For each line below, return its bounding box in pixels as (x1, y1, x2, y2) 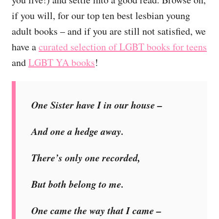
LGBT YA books (28, 55, 95, 69)
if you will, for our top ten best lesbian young (12, 8, 190, 22)
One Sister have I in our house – (31, 97, 162, 111)
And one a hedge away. (31, 124, 124, 138)
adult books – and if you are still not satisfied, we (12, 24, 206, 38)
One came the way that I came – (31, 203, 191, 217)
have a (12, 40, 39, 53)
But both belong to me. (31, 176, 124, 191)
